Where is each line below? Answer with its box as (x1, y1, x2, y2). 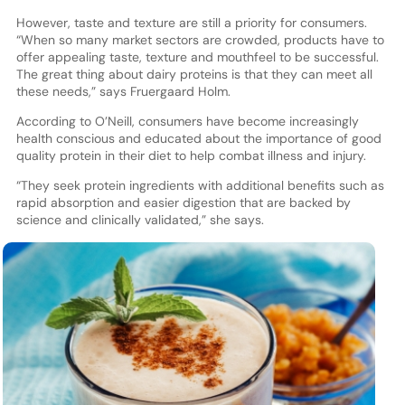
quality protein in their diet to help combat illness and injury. (15, 147, 366, 165)
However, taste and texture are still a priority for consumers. (15, 14, 367, 32)
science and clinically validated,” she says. (15, 212, 264, 229)
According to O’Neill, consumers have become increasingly (15, 113, 359, 130)
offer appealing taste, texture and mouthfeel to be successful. (15, 49, 379, 66)
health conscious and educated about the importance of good (15, 130, 381, 147)
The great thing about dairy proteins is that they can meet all (15, 66, 372, 83)
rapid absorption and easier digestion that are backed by (15, 194, 351, 212)
